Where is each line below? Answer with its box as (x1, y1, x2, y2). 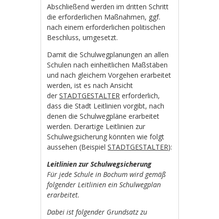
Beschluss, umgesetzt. (47, 32, 118, 42)
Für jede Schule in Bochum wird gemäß (47, 169, 166, 179)
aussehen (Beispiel (47, 142, 108, 152)
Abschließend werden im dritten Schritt (47, 1, 169, 11)
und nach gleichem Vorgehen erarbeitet (47, 70, 172, 80)
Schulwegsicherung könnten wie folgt (47, 131, 165, 141)
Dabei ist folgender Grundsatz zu (47, 207, 148, 217)
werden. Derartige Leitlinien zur (47, 121, 146, 131)
